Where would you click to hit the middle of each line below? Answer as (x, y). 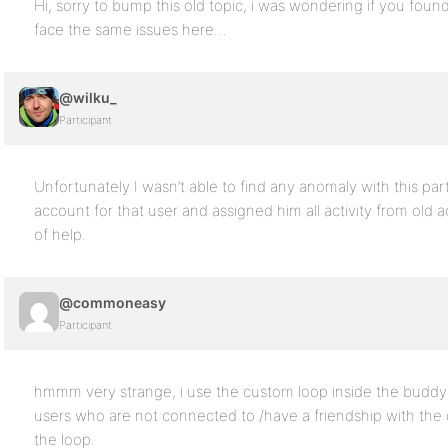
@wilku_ (88, 97)
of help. (60, 234)
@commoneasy (112, 302)
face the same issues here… (130, 29)
